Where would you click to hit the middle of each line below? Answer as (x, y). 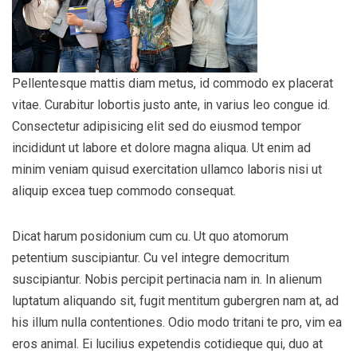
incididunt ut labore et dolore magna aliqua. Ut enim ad (161, 147)
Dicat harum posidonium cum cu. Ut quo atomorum (150, 236)
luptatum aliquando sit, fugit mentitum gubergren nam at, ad (175, 300)
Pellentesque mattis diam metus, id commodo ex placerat (173, 83)
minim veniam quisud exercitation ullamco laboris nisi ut (167, 169)
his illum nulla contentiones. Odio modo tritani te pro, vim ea (177, 322)
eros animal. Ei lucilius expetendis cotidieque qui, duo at (167, 343)
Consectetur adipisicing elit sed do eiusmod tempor (157, 126)
